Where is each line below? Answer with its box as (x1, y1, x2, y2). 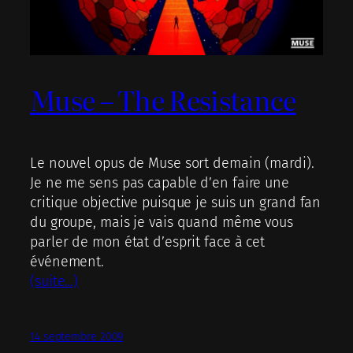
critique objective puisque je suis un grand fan (30, 193, 321, 211)
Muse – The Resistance (30, 79, 296, 120)
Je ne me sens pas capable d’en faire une (30, 173, 289, 191)
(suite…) (30, 272, 79, 290)
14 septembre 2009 (30, 329, 124, 344)
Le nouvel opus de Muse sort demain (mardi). (30, 154, 314, 172)
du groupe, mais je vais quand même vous (30, 213, 294, 231)
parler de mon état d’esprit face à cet (30, 232, 266, 251)
